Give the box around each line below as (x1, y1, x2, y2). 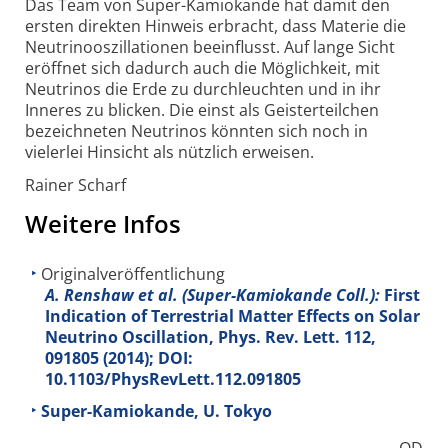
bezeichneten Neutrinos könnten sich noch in (25, 119, 368, 142)
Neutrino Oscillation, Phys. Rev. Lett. (45, 326, 344, 349)
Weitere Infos (25, 207, 181, 241)
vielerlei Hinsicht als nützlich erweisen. (25, 140, 314, 163)
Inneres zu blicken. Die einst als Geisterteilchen (25, 98, 379, 121)
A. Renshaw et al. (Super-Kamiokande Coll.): (45, 284, 380, 307)
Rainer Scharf (25, 174, 126, 197)
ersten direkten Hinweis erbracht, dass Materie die (25, 14, 406, 37)
